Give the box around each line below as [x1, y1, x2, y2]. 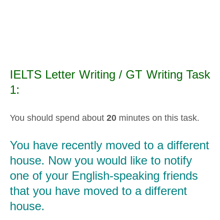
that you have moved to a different [10, 184, 187, 198]
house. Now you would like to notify [10, 154, 192, 167]
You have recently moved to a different [10, 138, 209, 152]
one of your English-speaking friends [10, 169, 198, 183]
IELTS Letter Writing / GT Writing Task [10, 67, 210, 81]
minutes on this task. [116, 112, 199, 123]
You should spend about [10, 112, 107, 123]
